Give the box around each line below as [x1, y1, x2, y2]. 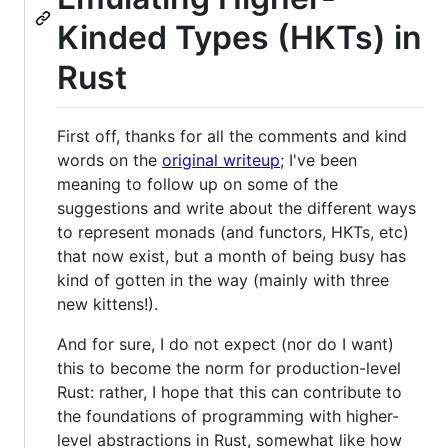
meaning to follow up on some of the [57, 174, 338, 195]
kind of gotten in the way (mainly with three [57, 270, 389, 291]
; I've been [280, 150, 357, 171]
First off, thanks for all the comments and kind [57, 126, 407, 147]
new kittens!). [57, 294, 158, 315]
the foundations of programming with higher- [57, 406, 399, 427]
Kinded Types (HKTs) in [57, 17, 422, 57]
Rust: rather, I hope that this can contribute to [57, 382, 402, 403]
